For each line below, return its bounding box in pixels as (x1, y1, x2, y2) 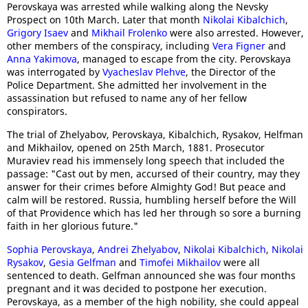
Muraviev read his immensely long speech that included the (7, 154, 285, 167)
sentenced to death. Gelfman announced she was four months (7, 269, 296, 282)
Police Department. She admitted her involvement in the (7, 78, 267, 91)
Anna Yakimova (7, 52, 77, 65)
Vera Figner (212, 39, 265, 52)
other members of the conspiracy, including (7, 39, 212, 52)
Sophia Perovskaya (7, 243, 92, 256)
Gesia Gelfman (49, 256, 116, 269)
